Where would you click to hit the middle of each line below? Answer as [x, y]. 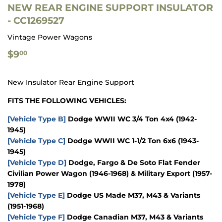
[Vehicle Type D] [37, 163]
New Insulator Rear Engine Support [71, 83]
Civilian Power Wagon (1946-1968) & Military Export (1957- [110, 174]
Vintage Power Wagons [50, 37]
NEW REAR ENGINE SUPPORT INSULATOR [110, 8]
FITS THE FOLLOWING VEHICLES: [67, 101]
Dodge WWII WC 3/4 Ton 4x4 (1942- [131, 119]
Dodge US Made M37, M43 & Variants [133, 195]
